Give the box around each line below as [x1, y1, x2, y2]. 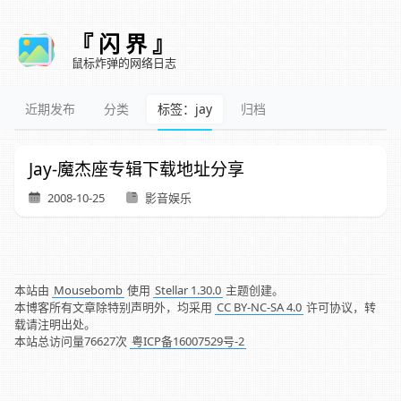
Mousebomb [54, 281, 123, 298]
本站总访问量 [14, 332, 84, 349]
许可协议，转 [303, 298, 376, 315]
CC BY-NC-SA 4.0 [217, 298, 302, 315]
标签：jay [158, 100, 212, 117]
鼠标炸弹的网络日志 [72, 54, 176, 71]
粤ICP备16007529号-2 [132, 332, 244, 349]
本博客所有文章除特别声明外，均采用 [14, 298, 215, 315]
